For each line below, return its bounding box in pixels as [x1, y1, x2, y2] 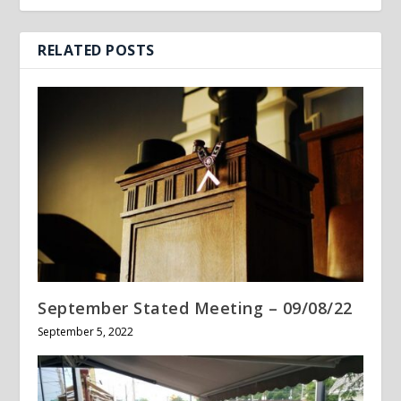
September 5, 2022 [38, 323, 134, 339]
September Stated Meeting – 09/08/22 [38, 296, 353, 319]
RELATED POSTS [38, 39, 155, 60]
